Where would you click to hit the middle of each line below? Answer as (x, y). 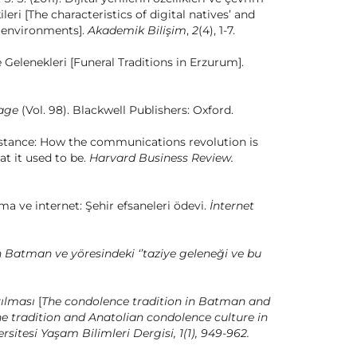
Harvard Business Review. (161, 158)
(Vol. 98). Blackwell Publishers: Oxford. (126, 110)
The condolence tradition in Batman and (156, 302)
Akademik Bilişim (137, 31)
